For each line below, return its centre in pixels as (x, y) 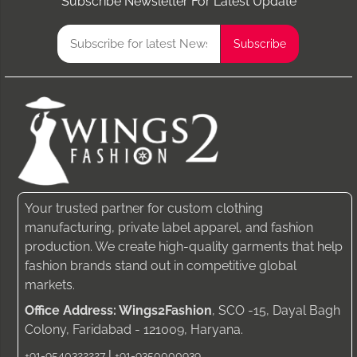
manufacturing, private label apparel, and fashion (169, 228)
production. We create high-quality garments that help (184, 247)
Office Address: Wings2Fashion (118, 311)
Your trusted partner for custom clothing (144, 209)
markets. (50, 285)
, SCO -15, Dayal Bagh (276, 311)
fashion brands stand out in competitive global (161, 266)
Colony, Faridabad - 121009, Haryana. (134, 330)
